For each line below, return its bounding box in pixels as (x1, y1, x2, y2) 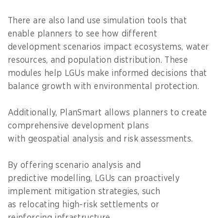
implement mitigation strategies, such (8, 187, 161, 196)
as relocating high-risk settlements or (8, 200, 160, 209)
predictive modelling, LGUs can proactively (8, 174, 180, 183)
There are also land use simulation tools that (8, 16, 187, 25)
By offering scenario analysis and (8, 161, 141, 170)
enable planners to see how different (8, 29, 157, 38)
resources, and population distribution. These (8, 55, 188, 65)
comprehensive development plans (8, 121, 149, 130)
